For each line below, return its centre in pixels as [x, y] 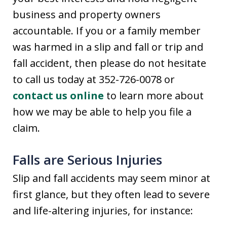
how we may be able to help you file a [102, 112]
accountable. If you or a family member [107, 31]
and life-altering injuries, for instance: [103, 211]
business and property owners [87, 14]
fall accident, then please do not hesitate [109, 63]
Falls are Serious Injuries [87, 160]
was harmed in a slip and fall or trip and [108, 47]
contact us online [58, 96]
